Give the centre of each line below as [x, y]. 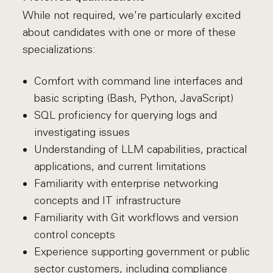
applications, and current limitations [120, 166]
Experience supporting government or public [142, 252]
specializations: [59, 49]
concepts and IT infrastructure [107, 200]
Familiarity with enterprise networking [126, 183]
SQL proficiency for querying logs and [125, 115]
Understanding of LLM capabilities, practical [140, 149]
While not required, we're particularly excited [132, 15]
